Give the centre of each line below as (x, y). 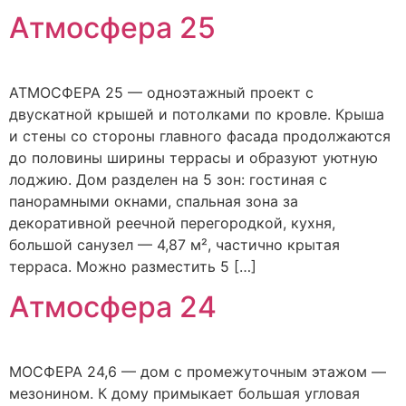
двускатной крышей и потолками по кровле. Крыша (197, 114)
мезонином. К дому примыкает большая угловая (184, 393)
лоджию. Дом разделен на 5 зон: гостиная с (168, 179)
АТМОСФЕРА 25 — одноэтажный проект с (161, 92)
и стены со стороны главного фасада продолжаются (200, 135)
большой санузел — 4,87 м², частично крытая (174, 244)
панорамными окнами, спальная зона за (154, 201)
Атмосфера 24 (113, 306)
